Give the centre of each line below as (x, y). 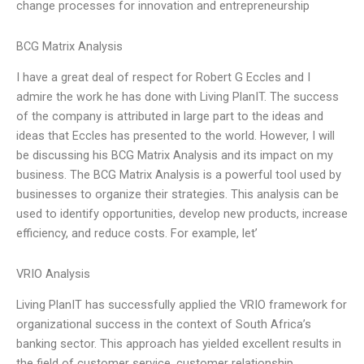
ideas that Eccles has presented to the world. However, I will (175, 136)
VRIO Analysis (53, 273)
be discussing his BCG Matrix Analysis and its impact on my (175, 156)
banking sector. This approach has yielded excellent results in (179, 344)
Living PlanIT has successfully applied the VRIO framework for (182, 305)
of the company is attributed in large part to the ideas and (170, 117)
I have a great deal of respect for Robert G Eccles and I (163, 78)
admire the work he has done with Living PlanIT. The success (178, 97)
